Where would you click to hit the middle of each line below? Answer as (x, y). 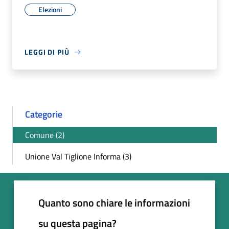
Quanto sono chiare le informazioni (114, 203)
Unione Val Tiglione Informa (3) (78, 157)
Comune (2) (45, 135)
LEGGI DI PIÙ (47, 52)
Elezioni (50, 10)
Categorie (44, 114)
